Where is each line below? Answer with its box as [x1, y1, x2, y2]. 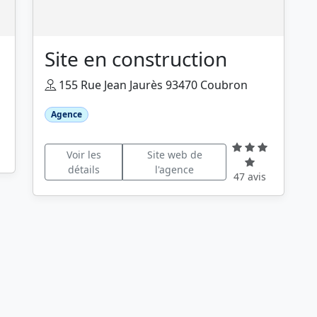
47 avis [233, 170, 266, 184]
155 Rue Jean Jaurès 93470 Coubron [56, 77, 248, 93]
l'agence [155, 162, 195, 176]
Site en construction [45, 45, 227, 73]
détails [67, 162, 100, 176]
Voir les [66, 147, 101, 161]
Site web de [146, 147, 202, 161]
